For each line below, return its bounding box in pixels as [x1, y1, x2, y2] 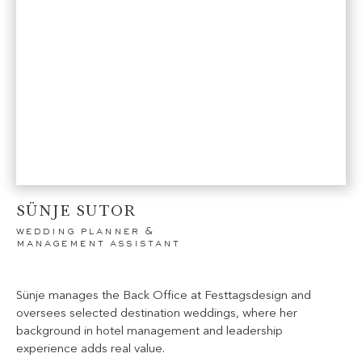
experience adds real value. [16, 343, 165, 356]
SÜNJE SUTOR [16, 200, 137, 220]
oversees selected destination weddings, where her [16, 307, 297, 320]
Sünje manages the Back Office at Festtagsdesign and [16, 289, 311, 302]
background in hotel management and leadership [16, 325, 283, 338]
